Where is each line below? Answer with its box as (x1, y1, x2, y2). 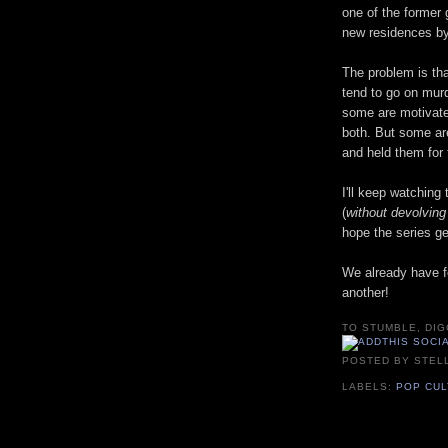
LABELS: (342, 381, 397, 393)
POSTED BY (342, 354, 415, 366)
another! (342, 285, 389, 301)
